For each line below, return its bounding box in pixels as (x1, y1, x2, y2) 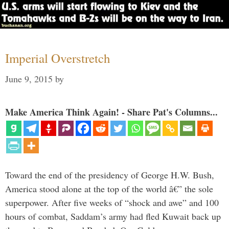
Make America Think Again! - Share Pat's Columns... (5, 105, 218, 119)
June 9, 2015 (5, 73, 53, 85)
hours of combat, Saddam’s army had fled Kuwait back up (5, 210, 221, 223)
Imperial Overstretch (5, 50, 110, 67)
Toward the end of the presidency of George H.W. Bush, (5, 169, 214, 181)
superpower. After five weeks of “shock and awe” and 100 (5, 196, 219, 209)
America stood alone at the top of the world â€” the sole (5, 182, 213, 195)
